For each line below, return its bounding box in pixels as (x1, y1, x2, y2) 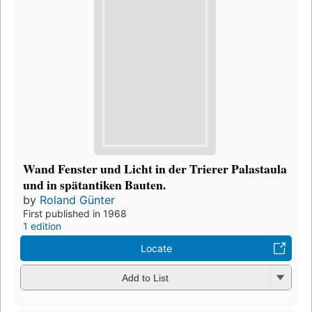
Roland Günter (40, 192, 115, 207)
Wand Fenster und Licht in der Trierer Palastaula (23, 159, 287, 178)
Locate (140, 242, 172, 254)
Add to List (121, 272, 169, 284)
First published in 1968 (23, 207, 127, 219)
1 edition (23, 219, 61, 232)
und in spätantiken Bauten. (23, 175, 166, 194)
